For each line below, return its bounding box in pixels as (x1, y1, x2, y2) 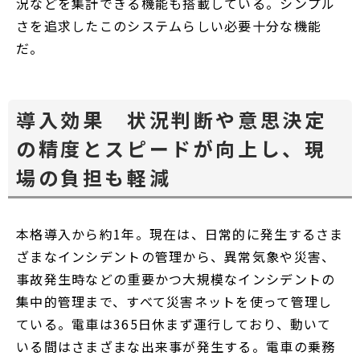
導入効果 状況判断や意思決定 (16, 105, 327, 134)
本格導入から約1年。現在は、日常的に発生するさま (16, 224, 344, 244)
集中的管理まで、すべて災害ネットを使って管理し (16, 292, 333, 312)
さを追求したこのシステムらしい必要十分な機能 (16, 16, 322, 36)
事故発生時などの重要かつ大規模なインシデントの (16, 269, 336, 289)
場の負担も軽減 (16, 163, 172, 192)
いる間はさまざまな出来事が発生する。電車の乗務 (16, 337, 336, 357)
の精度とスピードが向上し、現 (16, 134, 327, 163)
